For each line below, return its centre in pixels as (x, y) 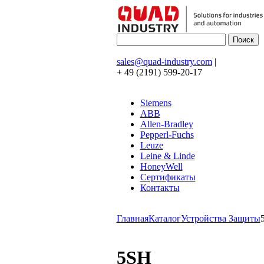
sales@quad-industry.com (164, 62)
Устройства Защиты (220, 218)
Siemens (156, 103)
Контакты (160, 188)
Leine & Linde (167, 156)
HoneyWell (161, 166)
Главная (132, 218)
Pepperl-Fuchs (167, 135)
